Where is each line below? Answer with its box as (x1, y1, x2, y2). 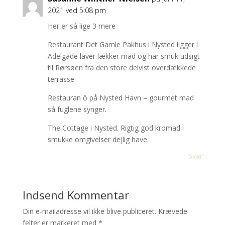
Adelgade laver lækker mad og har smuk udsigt (47, 51, 200, 61)
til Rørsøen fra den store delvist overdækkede (47, 63, 196, 72)
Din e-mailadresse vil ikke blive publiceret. (22, 206, 156, 216)
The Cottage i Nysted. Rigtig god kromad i (47, 123, 184, 133)
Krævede (158, 206, 187, 216)
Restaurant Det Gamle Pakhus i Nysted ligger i (47, 40, 198, 49)
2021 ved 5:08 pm (47, 6, 106, 15)
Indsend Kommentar (22, 187, 129, 202)
